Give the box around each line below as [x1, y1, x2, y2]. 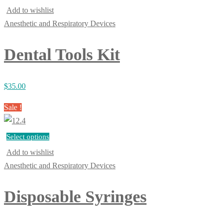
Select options [6, 133, 49, 141]
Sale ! [4, 103, 22, 112]
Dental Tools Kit [4, 45, 120, 64]
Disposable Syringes [4, 187, 147, 206]
